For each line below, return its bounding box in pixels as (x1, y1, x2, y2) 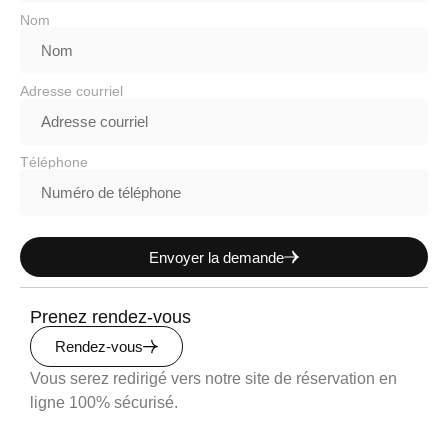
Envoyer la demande (149, 248, 284, 266)
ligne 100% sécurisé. (30, 394, 178, 412)
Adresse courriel (20, 83, 123, 100)
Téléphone (20, 154, 88, 171)
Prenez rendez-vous (30, 307, 191, 328)
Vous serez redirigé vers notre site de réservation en (30, 370, 397, 388)
